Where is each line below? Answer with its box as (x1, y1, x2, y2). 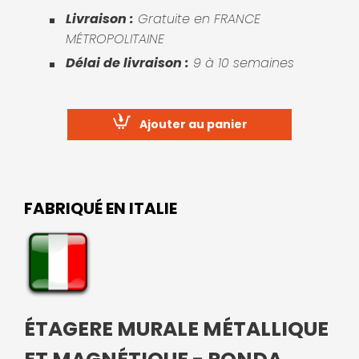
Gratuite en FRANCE (134, 10, 260, 29)
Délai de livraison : (66, 54, 189, 73)
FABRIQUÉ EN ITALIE (24, 197, 177, 220)
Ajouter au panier (139, 116, 248, 133)
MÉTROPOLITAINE (66, 30, 164, 49)
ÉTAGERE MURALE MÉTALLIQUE (24, 315, 329, 344)
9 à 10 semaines (189, 54, 294, 73)
